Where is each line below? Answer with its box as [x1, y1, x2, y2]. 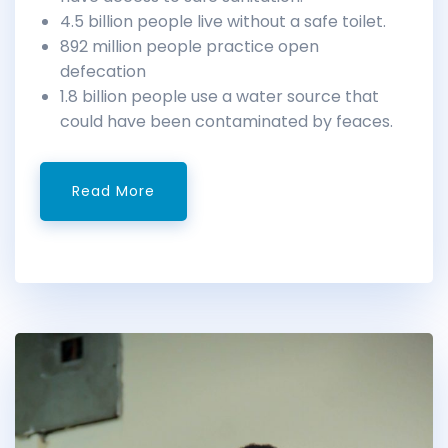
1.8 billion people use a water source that [60, 84, 379, 108]
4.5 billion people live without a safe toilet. [60, 9, 386, 33]
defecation [60, 59, 146, 83]
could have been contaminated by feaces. [60, 109, 393, 133]
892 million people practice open [60, 34, 319, 58]
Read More [72, 180, 155, 201]
